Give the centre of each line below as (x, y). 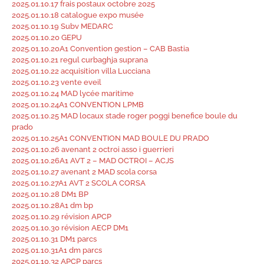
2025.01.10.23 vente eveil (57, 82)
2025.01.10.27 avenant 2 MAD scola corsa (84, 172)
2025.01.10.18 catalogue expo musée (78, 15)
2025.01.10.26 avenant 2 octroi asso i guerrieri (93, 149)
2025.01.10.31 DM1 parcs (54, 239)
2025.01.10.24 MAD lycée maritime (73, 93)
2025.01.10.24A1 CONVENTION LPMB (78, 105)
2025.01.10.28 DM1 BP (50, 194)
